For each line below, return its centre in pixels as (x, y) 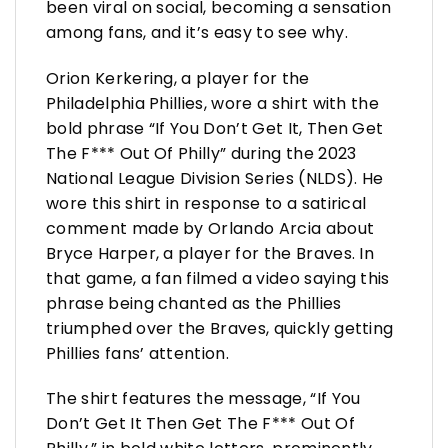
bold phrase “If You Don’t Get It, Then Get (215, 128)
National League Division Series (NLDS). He (215, 178)
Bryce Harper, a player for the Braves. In (210, 253)
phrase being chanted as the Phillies (194, 303)
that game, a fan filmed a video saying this (218, 278)
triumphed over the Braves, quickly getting (220, 328)
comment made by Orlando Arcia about (210, 228)
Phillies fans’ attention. (138, 353)
